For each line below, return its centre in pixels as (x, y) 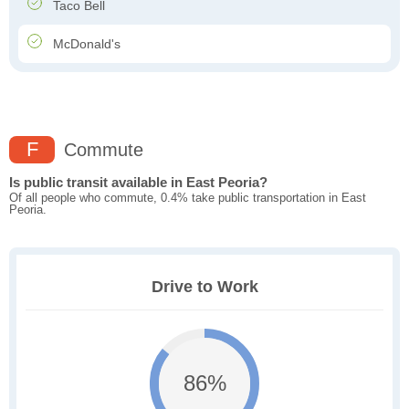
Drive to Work (204, 287)
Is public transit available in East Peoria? (138, 183)
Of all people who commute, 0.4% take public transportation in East (188, 198)
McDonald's (85, 44)
